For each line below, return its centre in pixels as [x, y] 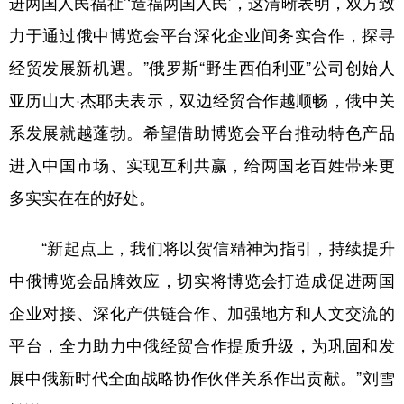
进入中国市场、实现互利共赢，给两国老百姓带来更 [202, 165]
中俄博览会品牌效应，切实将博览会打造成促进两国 [202, 280]
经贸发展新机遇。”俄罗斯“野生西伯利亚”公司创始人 [202, 67]
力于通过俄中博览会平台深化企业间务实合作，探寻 [202, 35]
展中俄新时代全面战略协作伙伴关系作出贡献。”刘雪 [202, 377]
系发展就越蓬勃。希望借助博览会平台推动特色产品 [202, 132]
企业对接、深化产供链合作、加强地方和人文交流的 [202, 312]
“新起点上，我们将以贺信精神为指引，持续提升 [202, 248]
